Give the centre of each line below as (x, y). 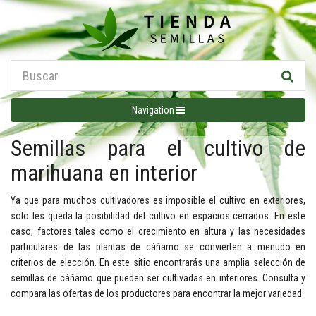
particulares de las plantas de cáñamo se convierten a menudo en (158, 247)
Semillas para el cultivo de (158, 148)
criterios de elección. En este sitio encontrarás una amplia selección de (158, 262)
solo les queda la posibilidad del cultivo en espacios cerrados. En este (158, 216)
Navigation (154, 110)
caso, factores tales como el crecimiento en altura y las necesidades (158, 231)
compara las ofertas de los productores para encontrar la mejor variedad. (157, 293)
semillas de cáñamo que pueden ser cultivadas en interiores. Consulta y (158, 278)
